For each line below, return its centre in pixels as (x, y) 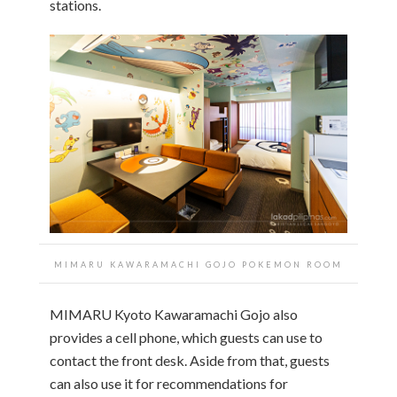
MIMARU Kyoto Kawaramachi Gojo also (174, 314)
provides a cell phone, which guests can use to (186, 337)
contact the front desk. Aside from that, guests (190, 360)
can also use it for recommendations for (169, 383)
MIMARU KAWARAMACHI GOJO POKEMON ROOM (198, 264)
